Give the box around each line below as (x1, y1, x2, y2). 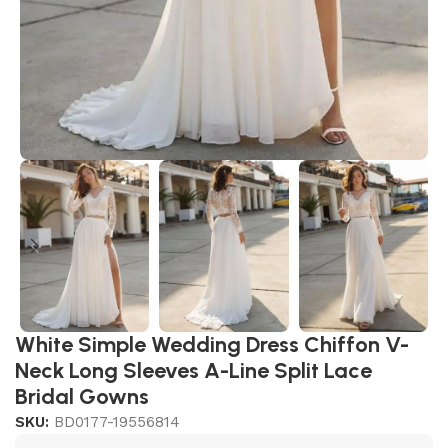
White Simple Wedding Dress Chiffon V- (15, 331, 409, 359)
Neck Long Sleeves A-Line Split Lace (15, 357, 372, 385)
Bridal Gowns (15, 383, 149, 411)
